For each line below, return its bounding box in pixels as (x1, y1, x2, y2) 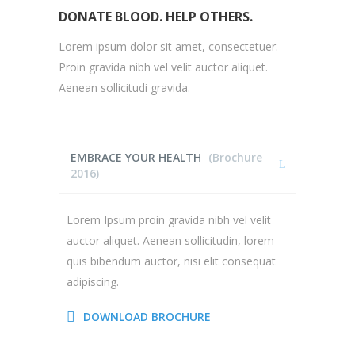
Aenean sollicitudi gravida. (59, 80, 190, 95)
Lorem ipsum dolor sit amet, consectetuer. (59, 39, 278, 54)
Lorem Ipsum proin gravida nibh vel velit (67, 212, 271, 227)
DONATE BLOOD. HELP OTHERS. (59, 8, 253, 25)
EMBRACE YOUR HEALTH (71, 150, 201, 165)
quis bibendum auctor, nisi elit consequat (67, 254, 276, 269)
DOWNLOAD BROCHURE (83, 309, 211, 324)
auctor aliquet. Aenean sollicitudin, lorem (67, 233, 274, 248)
